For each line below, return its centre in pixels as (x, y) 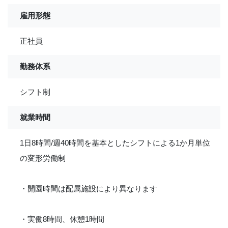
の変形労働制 (43, 158)
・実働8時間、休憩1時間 (62, 219)
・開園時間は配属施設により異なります (89, 189)
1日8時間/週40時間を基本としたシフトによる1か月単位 (115, 143)
